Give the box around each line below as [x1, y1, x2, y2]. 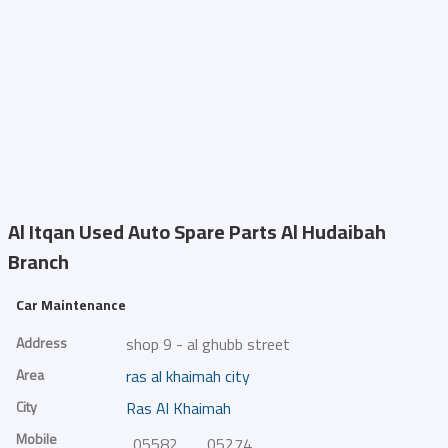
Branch [8, 243, 69, 280]
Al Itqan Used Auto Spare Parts [8, 213, 277, 250]
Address [16, 332, 67, 353]
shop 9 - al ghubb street [126, 332, 290, 356]
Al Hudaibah [277, 213, 386, 250]
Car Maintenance [16, 292, 126, 318]
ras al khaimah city [126, 364, 250, 388]
